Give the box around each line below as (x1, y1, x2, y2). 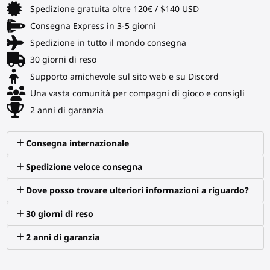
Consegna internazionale (26, 137, 130, 149)
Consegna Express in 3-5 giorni (30, 19, 156, 31)
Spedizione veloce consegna (26, 160, 143, 172)
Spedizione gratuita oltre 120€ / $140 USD (30, 2, 199, 14)
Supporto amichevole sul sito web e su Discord (30, 70, 219, 82)
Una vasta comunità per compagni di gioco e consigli (30, 87, 245, 99)
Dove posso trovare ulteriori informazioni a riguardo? (26, 184, 250, 196)
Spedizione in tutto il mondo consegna (30, 36, 186, 48)
